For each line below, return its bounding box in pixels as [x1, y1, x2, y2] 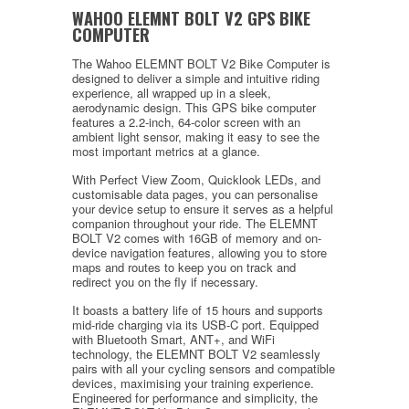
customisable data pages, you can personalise [72, 184, 318, 203]
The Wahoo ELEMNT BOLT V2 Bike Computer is [72, 54, 330, 72]
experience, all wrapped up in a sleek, [72, 83, 271, 101]
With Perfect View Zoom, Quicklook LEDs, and [72, 170, 320, 188]
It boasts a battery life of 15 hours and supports [72, 300, 323, 319]
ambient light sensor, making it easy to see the [72, 127, 320, 145]
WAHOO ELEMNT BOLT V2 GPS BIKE [72, 5, 310, 30]
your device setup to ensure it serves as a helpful [72, 199, 333, 217]
